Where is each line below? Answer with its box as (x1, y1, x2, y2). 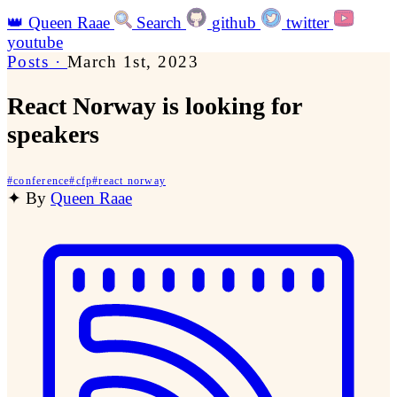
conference (13, 175, 70, 188)
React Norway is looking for (7, 92, 301, 121)
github (212, 13, 256, 32)
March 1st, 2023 (66, 52, 199, 71)
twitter (286, 13, 329, 32)
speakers (7, 121, 99, 149)
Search (136, 13, 182, 32)
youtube (7, 33, 63, 51)
